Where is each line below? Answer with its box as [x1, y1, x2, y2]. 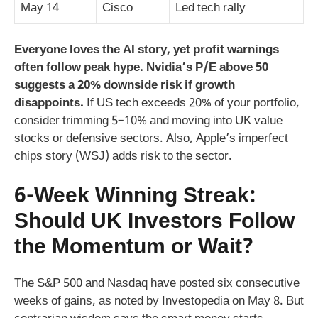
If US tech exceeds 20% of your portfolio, [84, 96, 300, 112]
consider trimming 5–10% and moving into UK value [14, 114, 283, 130]
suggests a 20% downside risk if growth [14, 78, 235, 94]
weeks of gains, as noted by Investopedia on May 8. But [14, 293, 304, 309]
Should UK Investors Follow [14, 208, 295, 236]
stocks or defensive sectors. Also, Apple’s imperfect [14, 131, 288, 148]
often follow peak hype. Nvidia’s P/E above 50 [14, 60, 268, 77]
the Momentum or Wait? [14, 234, 253, 262]
